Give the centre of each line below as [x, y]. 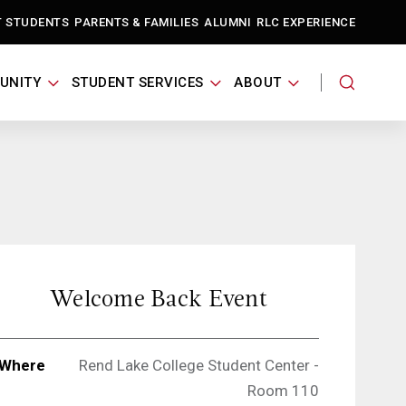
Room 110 [283, 391]
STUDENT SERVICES [137, 82]
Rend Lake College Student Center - [199, 365]
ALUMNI [227, 22]
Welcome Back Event [159, 298]
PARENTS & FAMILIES [136, 22]
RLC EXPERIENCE [306, 22]
